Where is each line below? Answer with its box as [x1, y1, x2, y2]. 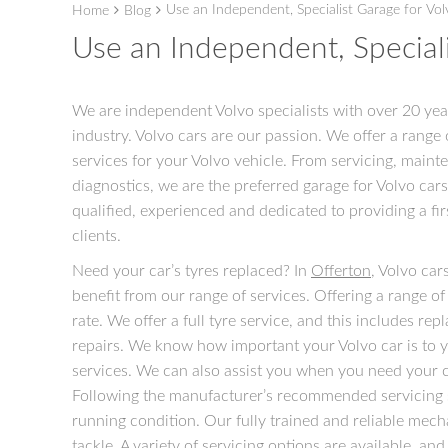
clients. [72, 228, 121, 244]
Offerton [311, 263, 371, 279]
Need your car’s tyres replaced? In [72, 263, 311, 279]
